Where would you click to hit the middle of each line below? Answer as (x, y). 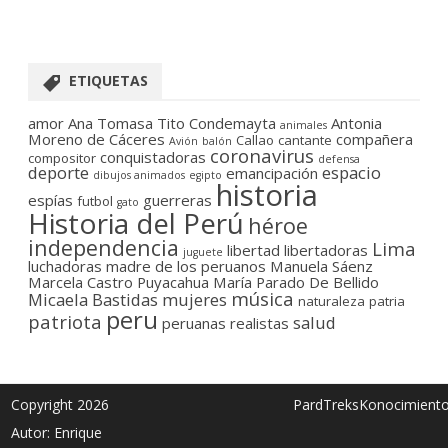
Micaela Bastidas (93, 300)
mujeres (194, 300)
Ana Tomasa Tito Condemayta (172, 123)
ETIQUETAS (108, 81)
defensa (339, 159)
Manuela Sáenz (321, 266)
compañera (374, 139)
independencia (103, 248)
